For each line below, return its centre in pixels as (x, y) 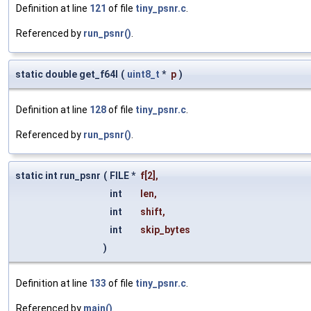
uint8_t (143, 75)
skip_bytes (165, 230)
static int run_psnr (58, 176)
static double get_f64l (67, 75)
